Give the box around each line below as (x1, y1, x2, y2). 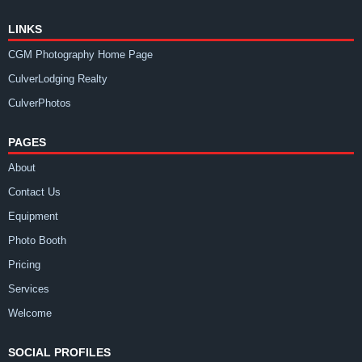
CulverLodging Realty (8, 73, 107, 86)
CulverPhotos (8, 97, 71, 110)
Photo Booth (8, 234, 66, 247)
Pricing (8, 259, 40, 271)
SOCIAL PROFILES (8, 346, 111, 360)
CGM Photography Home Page (8, 48, 153, 61)
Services (8, 283, 49, 296)
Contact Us (8, 186, 61, 199)
